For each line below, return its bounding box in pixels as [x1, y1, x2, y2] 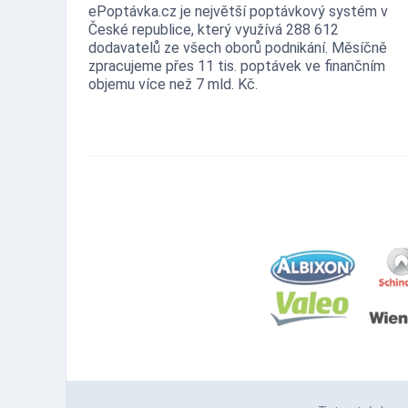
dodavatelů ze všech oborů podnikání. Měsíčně [88, 38, 387, 56]
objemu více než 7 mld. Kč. [88, 75, 258, 93]
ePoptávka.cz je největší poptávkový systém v [88, 2, 388, 20]
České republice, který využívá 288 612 [88, 20, 339, 38]
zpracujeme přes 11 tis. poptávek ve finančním [88, 56, 385, 75]
